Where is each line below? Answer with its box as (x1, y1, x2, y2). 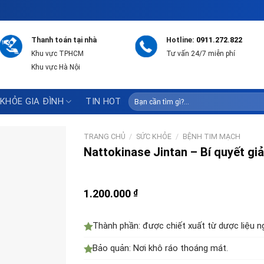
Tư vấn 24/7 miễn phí (166, 49, 236, 58)
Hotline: (166, 35, 197, 45)
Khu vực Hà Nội (31, 63, 80, 72)
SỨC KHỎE (136, 132, 172, 141)
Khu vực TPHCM (31, 49, 84, 58)
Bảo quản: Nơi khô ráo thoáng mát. (92, 243, 228, 254)
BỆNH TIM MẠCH (182, 132, 240, 141)
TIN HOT (85, 96, 121, 107)
